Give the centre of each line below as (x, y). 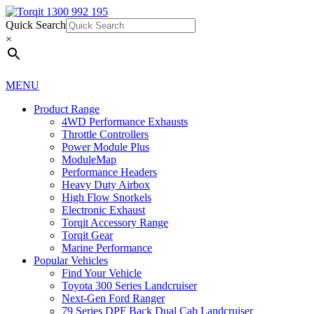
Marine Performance (107, 248)
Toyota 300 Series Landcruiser (129, 286)
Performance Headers (109, 172)
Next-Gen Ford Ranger (113, 298)
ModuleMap (89, 159)
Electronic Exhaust (103, 210)
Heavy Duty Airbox (106, 185)
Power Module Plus (105, 147)
